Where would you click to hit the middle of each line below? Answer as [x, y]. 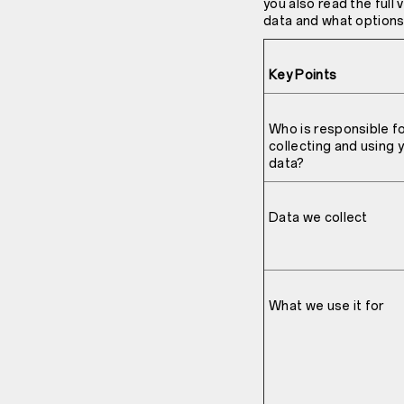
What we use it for [326, 307]
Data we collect [318, 218]
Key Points [303, 76]
